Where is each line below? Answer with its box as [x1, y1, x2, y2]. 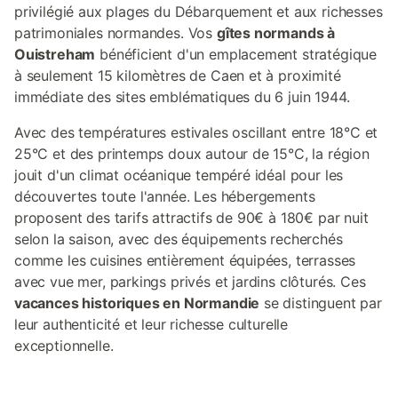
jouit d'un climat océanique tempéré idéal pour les [14, 166, 344, 184]
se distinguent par [259, 294, 382, 312]
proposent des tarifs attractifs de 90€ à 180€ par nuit [14, 209, 369, 227]
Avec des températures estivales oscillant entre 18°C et [14, 123, 378, 141]
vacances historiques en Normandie [14, 294, 260, 312]
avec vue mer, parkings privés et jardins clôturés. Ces [14, 273, 366, 291]
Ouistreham [14, 45, 96, 63]
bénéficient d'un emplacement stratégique [95, 45, 378, 63]
